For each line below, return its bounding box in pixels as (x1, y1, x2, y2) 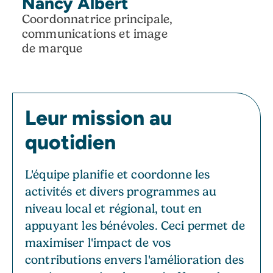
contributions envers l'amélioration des (25, 252, 244, 267)
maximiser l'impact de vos (25, 235, 171, 250)
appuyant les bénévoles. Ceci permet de (25, 218, 246, 233)
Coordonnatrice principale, (22, 12, 173, 26)
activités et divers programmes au (25, 184, 217, 199)
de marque (22, 41, 83, 55)
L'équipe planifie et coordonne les (25, 167, 210, 182)
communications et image (22, 26, 168, 41)
